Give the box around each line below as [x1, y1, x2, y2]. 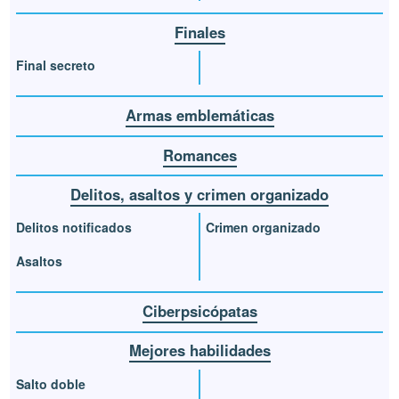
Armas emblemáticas [125, 104, 274, 126]
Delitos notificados [16, 218, 133, 237]
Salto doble [16, 374, 86, 393]
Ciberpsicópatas [142, 300, 257, 322]
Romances [162, 143, 237, 166]
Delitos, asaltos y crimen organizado [70, 183, 329, 205]
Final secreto [16, 55, 96, 74]
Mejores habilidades [128, 339, 271, 362]
